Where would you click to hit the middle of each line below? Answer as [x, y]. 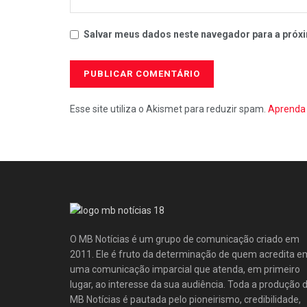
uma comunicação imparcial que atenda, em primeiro [185, 269]
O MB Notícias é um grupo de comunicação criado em [185, 239]
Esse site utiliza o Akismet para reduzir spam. [169, 109]
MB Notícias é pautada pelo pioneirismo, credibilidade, [185, 299]
